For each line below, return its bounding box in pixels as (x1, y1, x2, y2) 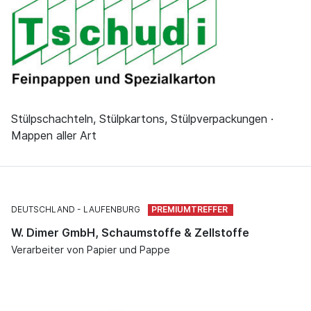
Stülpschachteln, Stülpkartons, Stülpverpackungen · (11, 112, 274, 126)
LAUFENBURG (83, 204, 140, 215)
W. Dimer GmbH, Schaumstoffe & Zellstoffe (11, 226, 249, 240)
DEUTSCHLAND (11, 204, 75, 215)
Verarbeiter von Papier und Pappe (11, 244, 170, 256)
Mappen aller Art (11, 128, 96, 143)
